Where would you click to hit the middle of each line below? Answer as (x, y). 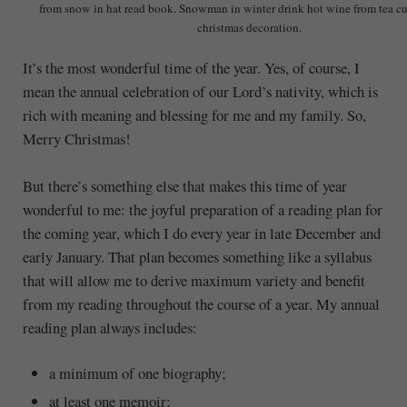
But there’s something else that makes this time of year (184, 185)
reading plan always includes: (109, 327)
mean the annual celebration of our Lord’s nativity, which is (200, 91)
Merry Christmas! (76, 138)
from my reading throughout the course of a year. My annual (201, 303)
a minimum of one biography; (138, 373)
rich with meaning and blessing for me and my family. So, (194, 114)
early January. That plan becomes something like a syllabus (197, 256)
